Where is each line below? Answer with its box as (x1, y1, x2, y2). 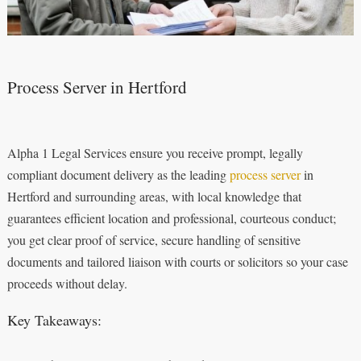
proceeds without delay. (6, 274, 127, 292)
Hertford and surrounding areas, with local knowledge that (6, 187, 301, 205)
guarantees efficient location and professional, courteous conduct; (6, 209, 336, 226)
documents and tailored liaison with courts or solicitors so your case (6, 252, 348, 270)
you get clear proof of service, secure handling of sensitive (6, 230, 301, 248)
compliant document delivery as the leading (6, 165, 230, 183)
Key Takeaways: (6, 309, 102, 330)
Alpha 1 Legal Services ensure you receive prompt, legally (6, 143, 303, 161)
